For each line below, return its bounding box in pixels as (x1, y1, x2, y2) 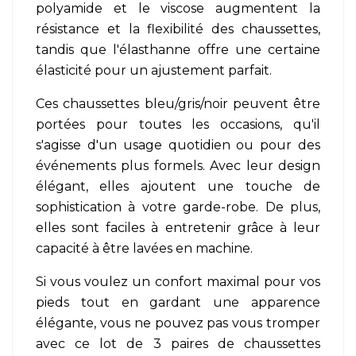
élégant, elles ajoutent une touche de (36, 179, 320, 195)
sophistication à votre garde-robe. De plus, (36, 199, 320, 215)
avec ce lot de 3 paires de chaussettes (36, 336, 320, 352)
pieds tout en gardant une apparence (36, 295, 320, 311)
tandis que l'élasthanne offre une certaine (36, 42, 320, 58)
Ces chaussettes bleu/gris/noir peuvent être (36, 96, 320, 112)
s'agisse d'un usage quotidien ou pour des (36, 137, 320, 153)
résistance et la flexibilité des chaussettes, (36, 21, 320, 37)
